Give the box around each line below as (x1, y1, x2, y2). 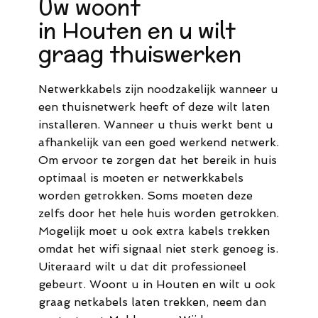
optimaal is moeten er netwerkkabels (38, 171, 243, 185)
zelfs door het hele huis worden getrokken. (38, 207, 279, 221)
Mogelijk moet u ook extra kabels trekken (38, 224, 270, 238)
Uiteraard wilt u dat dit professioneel (38, 260, 246, 274)
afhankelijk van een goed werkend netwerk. (38, 136, 279, 150)
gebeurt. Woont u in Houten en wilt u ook (38, 278, 275, 292)
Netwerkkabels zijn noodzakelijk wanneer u (38, 82, 278, 97)
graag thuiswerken (38, 39, 241, 70)
